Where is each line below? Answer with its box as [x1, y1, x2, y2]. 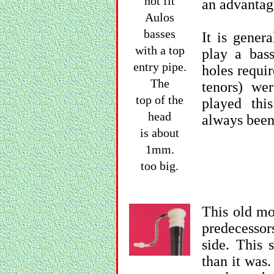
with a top [135, 43, 185, 57]
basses [144, 27, 176, 40]
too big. [141, 159, 179, 172]
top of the [136, 93, 183, 106]
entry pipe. [133, 60, 187, 73]
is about [140, 126, 179, 139]
